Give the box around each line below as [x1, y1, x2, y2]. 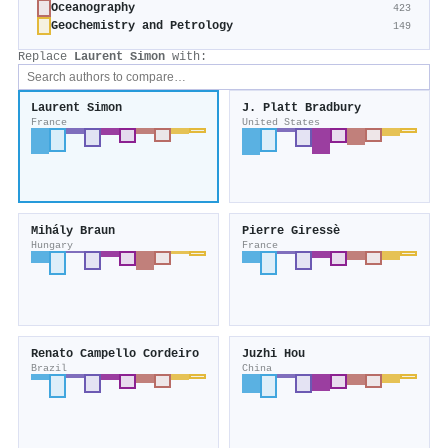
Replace [18, 50, 74, 65]
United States [242, 116, 320, 129]
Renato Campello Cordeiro [31, 347, 199, 362]
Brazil [31, 362, 67, 375]
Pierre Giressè [242, 224, 340, 239]
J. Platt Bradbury [242, 101, 361, 116]
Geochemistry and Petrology [51, 19, 233, 34]
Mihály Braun [31, 224, 115, 239]
